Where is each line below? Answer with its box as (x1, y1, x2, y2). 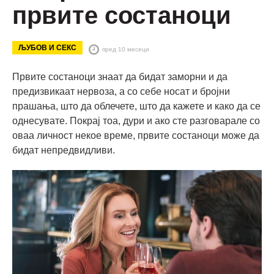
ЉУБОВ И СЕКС (18, 43, 76, 53)
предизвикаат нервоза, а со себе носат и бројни (12, 86, 230, 97)
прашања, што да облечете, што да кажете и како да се (12, 101, 261, 112)
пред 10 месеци (102, 45, 149, 53)
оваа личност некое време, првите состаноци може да (12, 130, 259, 141)
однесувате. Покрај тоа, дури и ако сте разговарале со (12, 116, 260, 127)
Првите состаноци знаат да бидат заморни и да (12, 72, 228, 83)
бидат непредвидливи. (12, 145, 115, 156)
